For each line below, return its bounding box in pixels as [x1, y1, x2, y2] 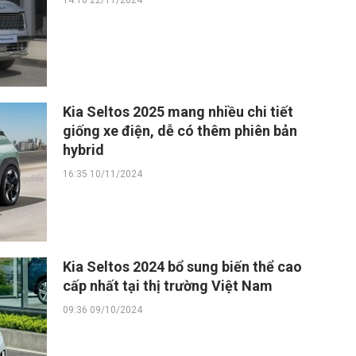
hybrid [63, 141, 104, 158]
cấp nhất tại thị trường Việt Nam [63, 277, 273, 294]
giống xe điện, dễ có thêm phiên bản [63, 122, 297, 139]
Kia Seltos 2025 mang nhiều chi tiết [63, 103, 293, 120]
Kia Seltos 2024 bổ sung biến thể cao [63, 258, 302, 275]
